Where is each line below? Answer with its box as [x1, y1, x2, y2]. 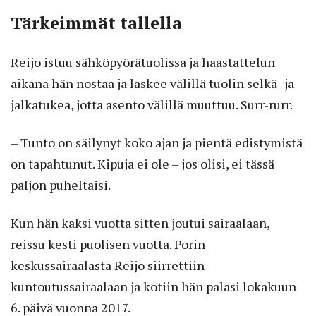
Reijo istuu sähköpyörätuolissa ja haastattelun [11, 54, 275, 71]
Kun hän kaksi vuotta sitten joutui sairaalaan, [11, 214, 269, 232]
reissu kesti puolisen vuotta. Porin [11, 236, 205, 253]
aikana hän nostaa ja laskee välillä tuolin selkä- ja [11, 75, 294, 92]
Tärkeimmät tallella [11, 11, 182, 35]
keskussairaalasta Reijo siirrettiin [11, 257, 205, 274]
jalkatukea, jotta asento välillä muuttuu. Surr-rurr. [11, 96, 293, 114]
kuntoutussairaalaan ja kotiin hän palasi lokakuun [11, 278, 296, 296]
